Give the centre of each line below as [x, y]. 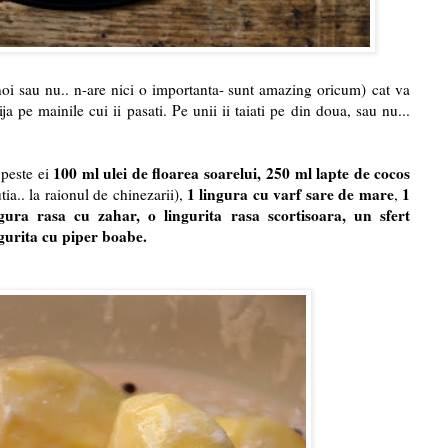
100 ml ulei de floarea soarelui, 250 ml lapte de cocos [231, 173]
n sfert [386, 215]
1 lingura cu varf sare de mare [290, 194]
